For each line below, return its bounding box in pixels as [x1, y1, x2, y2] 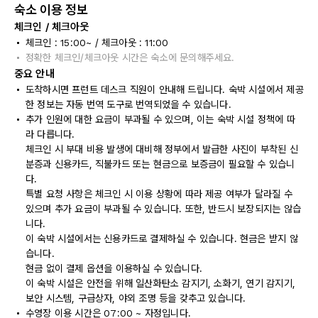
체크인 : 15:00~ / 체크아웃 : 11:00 [26, 37, 169, 48]
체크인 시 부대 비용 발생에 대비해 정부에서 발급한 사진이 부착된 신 [26, 143, 298, 155]
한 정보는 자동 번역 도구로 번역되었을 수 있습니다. [26, 99, 231, 110]
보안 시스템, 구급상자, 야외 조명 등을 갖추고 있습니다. [26, 292, 246, 304]
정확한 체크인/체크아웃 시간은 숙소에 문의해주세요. [26, 52, 235, 63]
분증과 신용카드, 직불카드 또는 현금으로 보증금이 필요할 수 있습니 [26, 158, 295, 170]
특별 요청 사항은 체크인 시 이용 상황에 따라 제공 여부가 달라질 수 [26, 188, 292, 199]
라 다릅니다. [26, 128, 75, 140]
